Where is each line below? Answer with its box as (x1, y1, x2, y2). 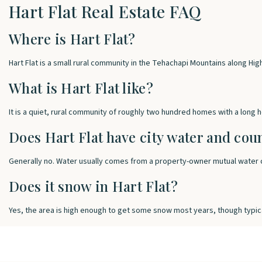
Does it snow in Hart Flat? (9, 177, 178, 195)
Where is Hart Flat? (9, 29, 136, 48)
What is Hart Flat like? (9, 78, 153, 97)
